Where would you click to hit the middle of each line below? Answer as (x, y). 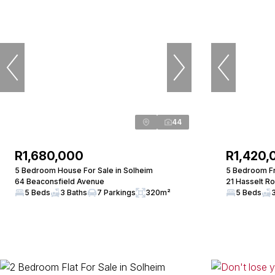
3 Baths (74, 192)
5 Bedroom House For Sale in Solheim (84, 170)
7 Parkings (116, 192)
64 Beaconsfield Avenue (60, 181)
